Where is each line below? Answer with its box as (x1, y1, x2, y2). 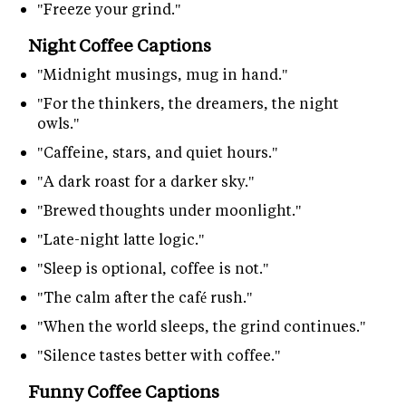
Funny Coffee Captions (28, 380, 219, 403)
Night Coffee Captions (28, 34, 211, 57)
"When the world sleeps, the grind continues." (37, 316, 366, 336)
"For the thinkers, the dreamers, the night (37, 93, 339, 113)
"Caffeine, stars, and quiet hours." (37, 142, 278, 162)
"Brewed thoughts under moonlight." (37, 200, 302, 220)
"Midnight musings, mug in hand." (37, 64, 288, 84)
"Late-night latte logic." (37, 229, 205, 249)
